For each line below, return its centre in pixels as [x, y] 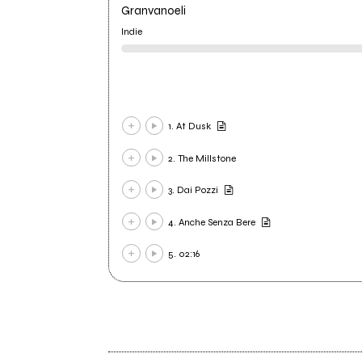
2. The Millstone [202, 158]
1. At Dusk [190, 126]
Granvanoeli [154, 11]
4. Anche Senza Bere [212, 222]
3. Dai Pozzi [194, 190]
